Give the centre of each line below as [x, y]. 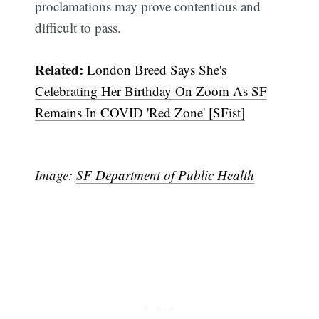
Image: [56, 175]
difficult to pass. [78, 28]
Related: [59, 69]
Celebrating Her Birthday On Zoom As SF [151, 90]
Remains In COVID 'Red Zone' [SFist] [140, 112]
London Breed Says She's [157, 69]
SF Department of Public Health [166, 175]
